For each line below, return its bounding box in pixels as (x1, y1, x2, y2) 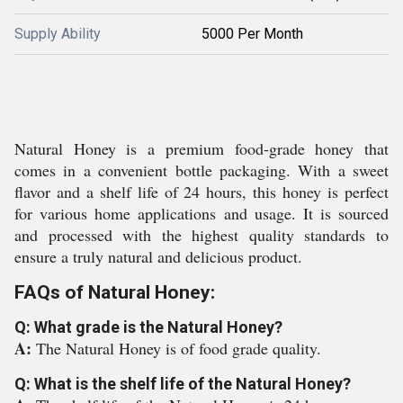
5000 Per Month (201, 25, 303, 42)
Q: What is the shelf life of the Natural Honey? (14, 374, 351, 393)
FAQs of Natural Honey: (14, 282, 215, 303)
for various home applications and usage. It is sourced (14, 202, 389, 224)
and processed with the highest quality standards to (14, 224, 389, 246)
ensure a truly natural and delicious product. (14, 246, 302, 267)
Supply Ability (14, 25, 101, 42)
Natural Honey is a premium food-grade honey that (14, 138, 389, 159)
